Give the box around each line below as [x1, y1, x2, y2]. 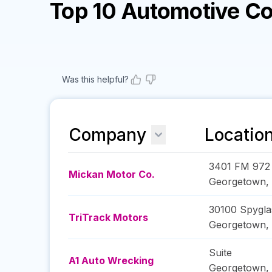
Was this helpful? [62, 74, 129, 84]
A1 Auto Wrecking [69, 254, 154, 267]
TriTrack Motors [69, 211, 148, 223]
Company [69, 124, 146, 145]
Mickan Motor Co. [69, 168, 155, 180]
